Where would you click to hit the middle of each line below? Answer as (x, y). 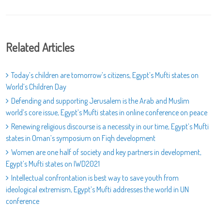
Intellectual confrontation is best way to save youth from (95, 178)
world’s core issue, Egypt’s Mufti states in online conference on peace (107, 113)
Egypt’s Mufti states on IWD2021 (53, 164)
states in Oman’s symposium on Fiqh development (81, 138)
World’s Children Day (36, 87)
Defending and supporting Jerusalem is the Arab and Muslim (100, 101)
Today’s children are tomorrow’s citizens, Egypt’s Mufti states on (105, 75)
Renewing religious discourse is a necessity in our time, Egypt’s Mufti (110, 127)
